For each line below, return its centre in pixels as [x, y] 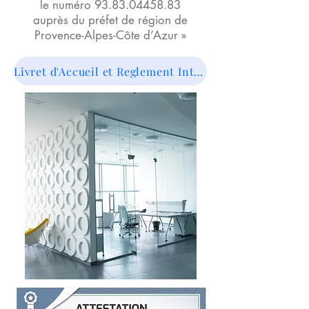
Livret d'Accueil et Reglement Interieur [199, 71]
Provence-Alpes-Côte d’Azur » [110, 35]
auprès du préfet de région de [110, 20]
